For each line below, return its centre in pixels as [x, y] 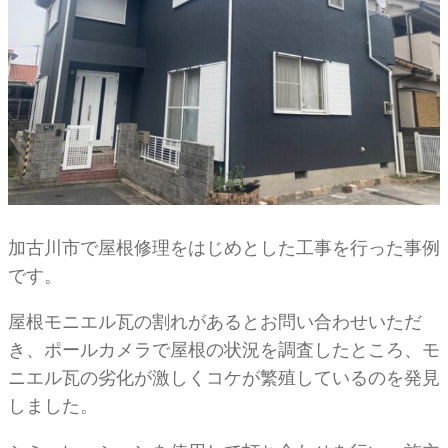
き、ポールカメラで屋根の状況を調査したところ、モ [224, 349]
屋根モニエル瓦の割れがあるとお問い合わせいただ [215, 321]
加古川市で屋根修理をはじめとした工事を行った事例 [224, 247]
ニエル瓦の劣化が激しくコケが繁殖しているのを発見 [224, 377]
